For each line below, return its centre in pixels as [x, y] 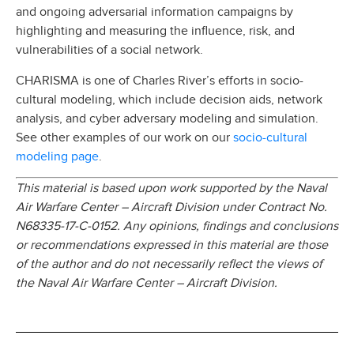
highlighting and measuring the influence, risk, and [155, 31]
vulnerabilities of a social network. [109, 50]
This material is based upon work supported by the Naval [171, 188]
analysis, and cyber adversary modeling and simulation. [167, 118]
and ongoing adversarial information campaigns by [154, 12]
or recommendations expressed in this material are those [172, 245]
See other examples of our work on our [124, 137]
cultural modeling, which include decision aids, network [169, 99]
